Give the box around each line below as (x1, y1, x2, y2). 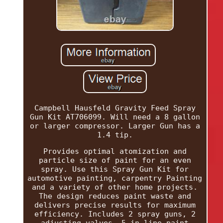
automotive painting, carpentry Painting (27, 174, 203, 183)
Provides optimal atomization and (43, 147, 187, 156)
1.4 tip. (97, 130, 133, 140)
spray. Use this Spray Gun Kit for (41, 165, 189, 174)
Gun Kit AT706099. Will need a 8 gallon (29, 112, 200, 122)
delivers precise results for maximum (34, 201, 196, 210)
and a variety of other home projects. (32, 183, 198, 192)
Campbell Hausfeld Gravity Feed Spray (34, 104, 196, 113)
